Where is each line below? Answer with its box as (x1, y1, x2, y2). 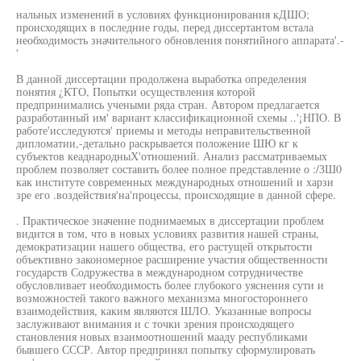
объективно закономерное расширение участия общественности (16, 251, 328, 267)
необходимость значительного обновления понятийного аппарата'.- (16, 32, 344, 48)
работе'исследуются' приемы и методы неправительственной (16, 122, 311, 138)
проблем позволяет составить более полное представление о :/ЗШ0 (16, 161, 342, 176)
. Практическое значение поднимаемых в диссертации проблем (16, 213, 324, 228)
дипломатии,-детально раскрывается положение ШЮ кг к (16, 135, 298, 151)
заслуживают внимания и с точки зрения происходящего (16, 316, 294, 331)
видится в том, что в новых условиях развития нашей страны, (16, 226, 319, 241)
